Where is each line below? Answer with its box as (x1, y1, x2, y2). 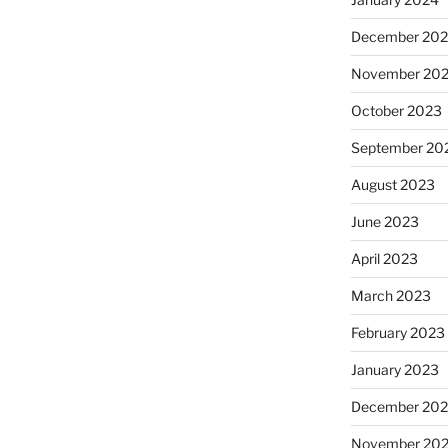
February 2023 (350, 324, 445, 342)
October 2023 (350, 102, 442, 120)
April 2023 (350, 250, 418, 268)
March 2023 (350, 287, 431, 305)
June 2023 (350, 213, 419, 231)
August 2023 (350, 176, 435, 194)
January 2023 (350, 361, 439, 379)
